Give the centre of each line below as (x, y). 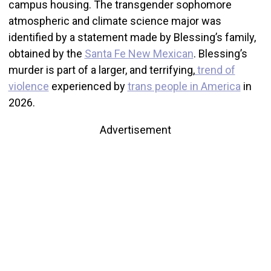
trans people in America (184, 86)
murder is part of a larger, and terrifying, (101, 70)
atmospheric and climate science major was (115, 21)
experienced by (88, 86)
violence (28, 86)
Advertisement (135, 129)
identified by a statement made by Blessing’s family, (132, 37)
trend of (215, 70)
